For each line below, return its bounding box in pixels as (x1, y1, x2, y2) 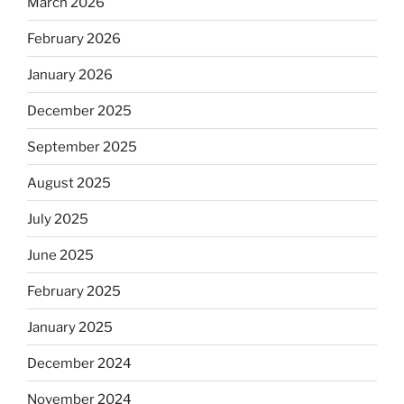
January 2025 (27, 318, 113, 335)
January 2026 (27, 66, 113, 83)
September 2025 (27, 138, 137, 155)
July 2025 (27, 210, 88, 227)
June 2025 (27, 246, 94, 263)
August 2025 (27, 174, 111, 191)
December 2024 (27, 354, 132, 372)
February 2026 (27, 30, 121, 47)
